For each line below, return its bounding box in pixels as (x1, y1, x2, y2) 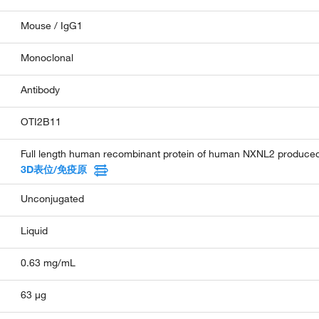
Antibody (21, 83, 61, 96)
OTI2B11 (21, 115, 62, 128)
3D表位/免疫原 (21, 162, 88, 176)
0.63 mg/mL (21, 256, 76, 269)
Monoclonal (21, 51, 74, 64)
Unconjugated (21, 192, 85, 205)
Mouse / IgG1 (21, 19, 83, 32)
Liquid (21, 224, 48, 237)
